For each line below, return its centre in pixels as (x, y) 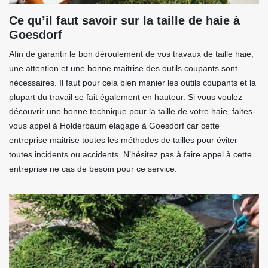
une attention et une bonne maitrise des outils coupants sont (123, 68)
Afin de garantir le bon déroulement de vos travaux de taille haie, (131, 54)
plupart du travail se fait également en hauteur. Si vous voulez (126, 97)
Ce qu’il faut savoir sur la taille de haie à (124, 21)
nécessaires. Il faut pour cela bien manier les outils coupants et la (133, 83)
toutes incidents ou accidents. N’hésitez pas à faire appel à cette (130, 155)
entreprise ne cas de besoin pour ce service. (93, 169)
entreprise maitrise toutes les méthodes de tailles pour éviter (123, 140)
